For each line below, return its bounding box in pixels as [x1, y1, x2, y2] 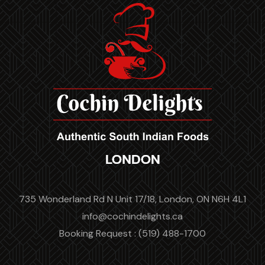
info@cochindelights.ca [82, 210, 183, 222]
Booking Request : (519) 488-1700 [59, 227, 206, 240]
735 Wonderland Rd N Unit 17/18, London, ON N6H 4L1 [19, 193, 246, 205]
